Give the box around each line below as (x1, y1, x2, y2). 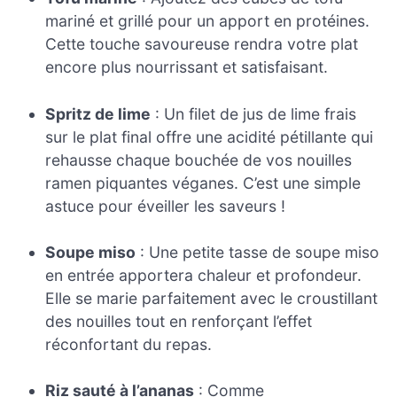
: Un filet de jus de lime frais (151, 104, 357, 123)
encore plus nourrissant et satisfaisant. (45, 58, 329, 77)
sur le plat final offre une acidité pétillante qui (45, 127, 374, 146)
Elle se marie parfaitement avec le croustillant (45, 289, 378, 308)
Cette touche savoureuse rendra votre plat (45, 35, 359, 54)
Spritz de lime (45, 104, 152, 123)
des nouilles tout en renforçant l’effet (45, 312, 313, 331)
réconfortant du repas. (45, 335, 213, 354)
